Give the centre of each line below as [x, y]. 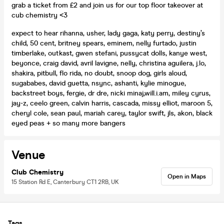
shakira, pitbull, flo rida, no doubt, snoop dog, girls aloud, [99, 73]
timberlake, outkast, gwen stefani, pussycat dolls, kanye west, [109, 53]
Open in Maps [187, 176]
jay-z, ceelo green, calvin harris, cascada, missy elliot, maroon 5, [112, 103]
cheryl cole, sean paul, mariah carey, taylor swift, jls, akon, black [112, 113]
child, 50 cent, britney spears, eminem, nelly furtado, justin [104, 43]
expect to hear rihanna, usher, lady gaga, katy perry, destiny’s [108, 33]
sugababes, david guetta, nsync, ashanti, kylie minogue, [99, 83]
